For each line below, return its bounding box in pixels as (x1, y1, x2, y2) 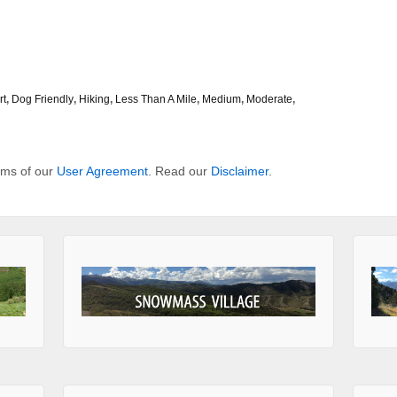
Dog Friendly (12, 93, 74, 106)
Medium (202, 93, 241, 106)
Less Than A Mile (115, 93, 197, 106)
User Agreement (57, 164, 148, 179)
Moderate (246, 93, 292, 106)
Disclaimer (211, 164, 269, 179)
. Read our (148, 164, 211, 179)
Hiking (79, 93, 110, 106)
